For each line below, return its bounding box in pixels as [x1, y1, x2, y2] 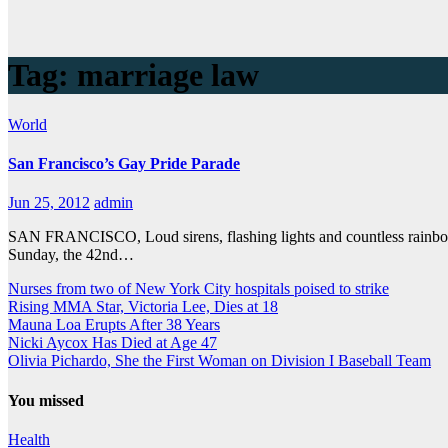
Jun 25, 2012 [8, 194, 90, 212]
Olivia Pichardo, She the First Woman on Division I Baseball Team [8, 352, 431, 370]
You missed [8, 391, 84, 409]
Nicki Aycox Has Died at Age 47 [8, 334, 217, 352]
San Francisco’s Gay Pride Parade [8, 155, 240, 173]
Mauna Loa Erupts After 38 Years [8, 316, 220, 334]
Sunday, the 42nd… [8, 246, 134, 264]
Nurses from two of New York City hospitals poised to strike [8, 280, 389, 298]
